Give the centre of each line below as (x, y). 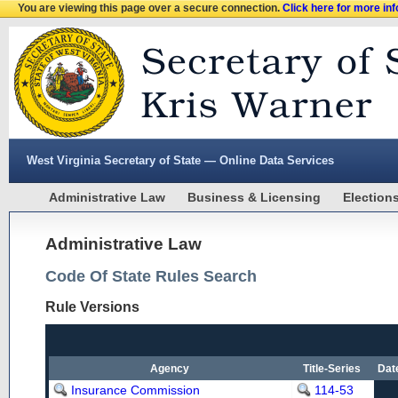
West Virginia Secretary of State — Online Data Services (180, 160)
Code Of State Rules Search (151, 276)
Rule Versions (92, 307)
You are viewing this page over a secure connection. (150, 8)
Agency (170, 368)
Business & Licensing (254, 197)
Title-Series (332, 368)
